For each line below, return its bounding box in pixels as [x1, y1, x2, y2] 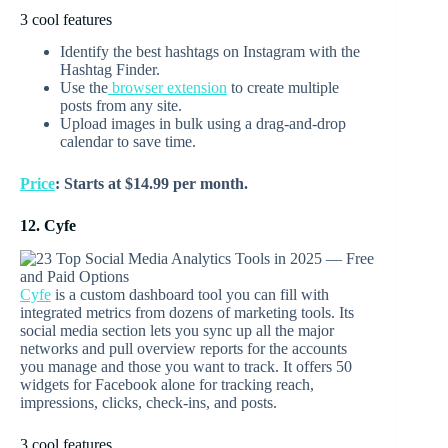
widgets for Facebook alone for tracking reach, [20, 376, 314, 394]
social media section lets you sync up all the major [20, 322, 334, 340]
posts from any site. [60, 97, 182, 115]
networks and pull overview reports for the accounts [20, 340, 347, 358]
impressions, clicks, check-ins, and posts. [20, 394, 277, 412]
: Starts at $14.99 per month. [55, 175, 248, 193]
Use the [60, 79, 108, 97]
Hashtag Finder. [60, 61, 160, 79]
